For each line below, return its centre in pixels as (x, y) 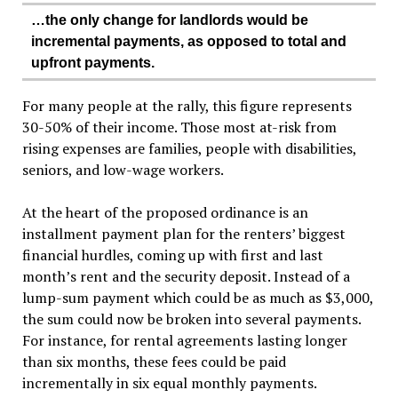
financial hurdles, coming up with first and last (172, 255)
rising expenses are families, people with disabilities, (189, 148)
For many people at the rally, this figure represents (187, 106)
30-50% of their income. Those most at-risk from (179, 127)
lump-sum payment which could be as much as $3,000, (197, 298)
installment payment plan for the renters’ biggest (183, 234)
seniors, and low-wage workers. (123, 170)
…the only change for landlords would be (169, 20)
